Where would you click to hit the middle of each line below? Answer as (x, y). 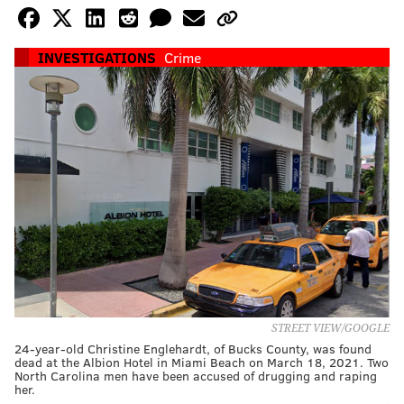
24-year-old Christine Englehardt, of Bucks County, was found (193, 348)
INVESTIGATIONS (97, 58)
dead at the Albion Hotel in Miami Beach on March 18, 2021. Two (202, 362)
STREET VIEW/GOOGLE (331, 328)
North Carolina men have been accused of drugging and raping (196, 375)
